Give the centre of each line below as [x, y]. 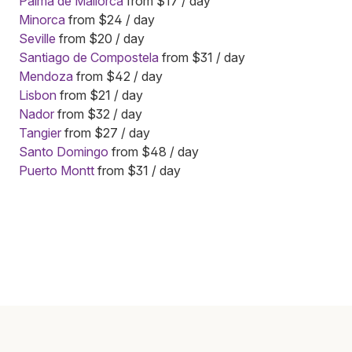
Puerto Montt [57, 170]
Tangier [40, 132]
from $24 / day [110, 19]
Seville [37, 38]
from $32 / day [98, 114]
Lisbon [38, 95]
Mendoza [46, 76]
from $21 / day [100, 95]
